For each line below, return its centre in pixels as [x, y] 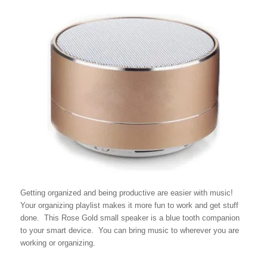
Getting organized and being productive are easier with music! [126, 193]
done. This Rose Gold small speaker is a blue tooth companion [130, 218]
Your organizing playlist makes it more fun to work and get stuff [129, 206]
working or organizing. [58, 243]
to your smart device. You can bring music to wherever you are [129, 231]
